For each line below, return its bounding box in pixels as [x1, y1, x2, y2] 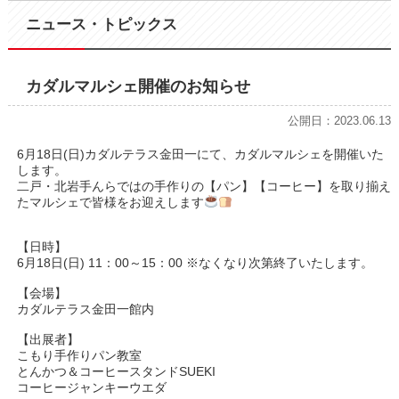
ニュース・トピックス [25, 15, 177, 33]
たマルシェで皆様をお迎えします [16, 194, 204, 209]
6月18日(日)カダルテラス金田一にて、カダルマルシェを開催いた [16, 146, 384, 161]
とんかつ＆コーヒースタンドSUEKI [16, 363, 216, 379]
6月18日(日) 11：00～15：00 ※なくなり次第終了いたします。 [16, 255, 373, 270]
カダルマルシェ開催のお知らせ [25, 77, 250, 95]
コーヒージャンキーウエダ [16, 379, 167, 395]
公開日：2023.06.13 [288, 113, 392, 127]
